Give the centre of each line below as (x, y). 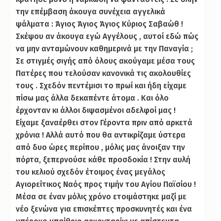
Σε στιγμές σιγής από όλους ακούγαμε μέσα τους (106, 61)
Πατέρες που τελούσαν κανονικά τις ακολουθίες (104, 73)
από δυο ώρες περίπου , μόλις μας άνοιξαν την (101, 147)
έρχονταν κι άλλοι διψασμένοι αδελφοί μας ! (96, 110)
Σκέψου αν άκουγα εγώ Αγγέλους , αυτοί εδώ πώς (107, 36)
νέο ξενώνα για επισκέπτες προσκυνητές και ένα (104, 209)
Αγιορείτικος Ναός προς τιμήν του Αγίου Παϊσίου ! (106, 184)
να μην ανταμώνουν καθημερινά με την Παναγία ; (105, 48)
